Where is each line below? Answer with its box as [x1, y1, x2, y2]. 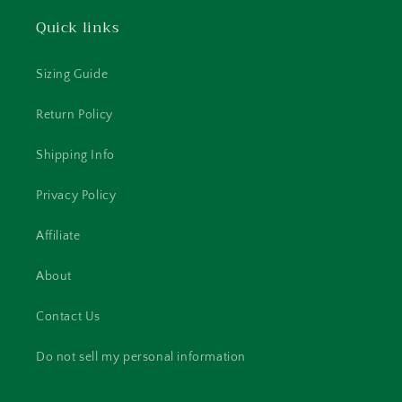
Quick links [36, 14, 119, 40]
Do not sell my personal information [36, 349, 246, 364]
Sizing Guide [36, 66, 109, 82]
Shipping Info [36, 147, 115, 162]
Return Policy [36, 107, 113, 122]
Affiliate [36, 228, 81, 243]
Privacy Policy [36, 188, 117, 203]
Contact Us [36, 309, 100, 324]
